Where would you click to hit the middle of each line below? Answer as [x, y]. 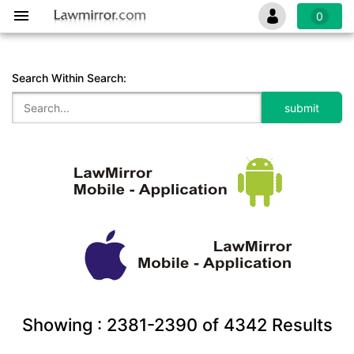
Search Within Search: [69, 78]
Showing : [64, 325]
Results [299, 325]
